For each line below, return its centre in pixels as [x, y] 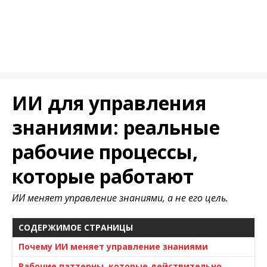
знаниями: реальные [116, 127]
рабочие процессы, [105, 152]
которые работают [103, 176]
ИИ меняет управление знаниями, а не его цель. [120, 198]
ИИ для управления [109, 103]
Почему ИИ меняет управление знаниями [113, 246]
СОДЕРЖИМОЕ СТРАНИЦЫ [76, 227]
